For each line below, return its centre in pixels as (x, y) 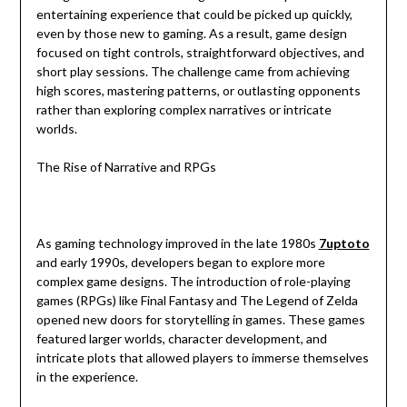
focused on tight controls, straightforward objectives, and (200, 53)
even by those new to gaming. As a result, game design (191, 34)
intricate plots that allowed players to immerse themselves (202, 358)
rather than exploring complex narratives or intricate (184, 110)
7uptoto (344, 243)
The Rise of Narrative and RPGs (126, 167)
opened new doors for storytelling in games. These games (200, 320)
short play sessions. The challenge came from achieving (193, 72)
